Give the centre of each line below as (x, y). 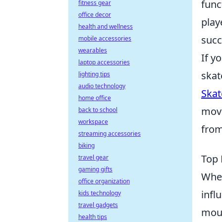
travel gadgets (98, 205)
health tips (93, 217)
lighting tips (94, 74)
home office (95, 98)
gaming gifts (95, 169)
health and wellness (106, 27)
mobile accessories (105, 38)
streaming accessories (110, 134)
